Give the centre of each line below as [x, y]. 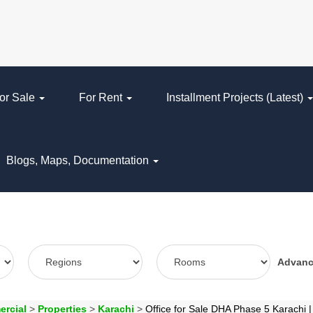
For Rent [102, 97]
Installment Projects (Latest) [236, 97]
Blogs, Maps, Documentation [79, 160]
